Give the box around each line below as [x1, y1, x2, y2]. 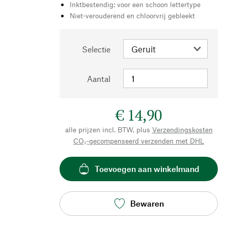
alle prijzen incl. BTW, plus [65, 125, 150, 134]
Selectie [82, 44, 110, 54]
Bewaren [130, 198, 164, 209]
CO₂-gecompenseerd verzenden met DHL [73, 136, 204, 145]
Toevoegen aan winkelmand [94, 164, 199, 174]
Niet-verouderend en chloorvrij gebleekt [70, 11, 195, 20]
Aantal [87, 73, 110, 83]
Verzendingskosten [152, 125, 213, 134]
